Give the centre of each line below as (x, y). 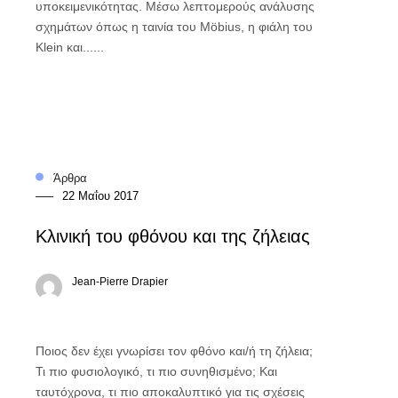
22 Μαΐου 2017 (100, 195)
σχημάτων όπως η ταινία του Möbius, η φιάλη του (174, 26)
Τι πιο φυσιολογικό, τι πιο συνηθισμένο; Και (156, 371)
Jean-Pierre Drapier (119, 281)
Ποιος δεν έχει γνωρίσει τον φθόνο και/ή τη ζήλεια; (174, 350)
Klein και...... (69, 47)
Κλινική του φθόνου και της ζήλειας (172, 236)
